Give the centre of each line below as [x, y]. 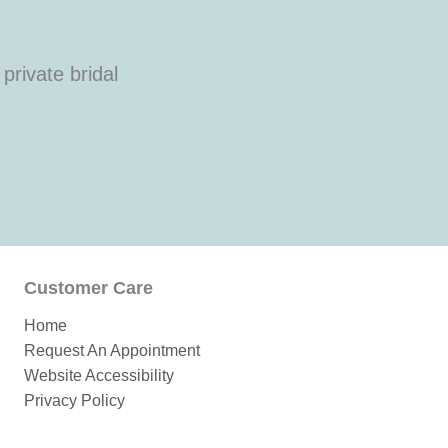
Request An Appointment [112, 350]
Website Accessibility [99, 375]
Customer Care [88, 288]
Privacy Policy [74, 400]
